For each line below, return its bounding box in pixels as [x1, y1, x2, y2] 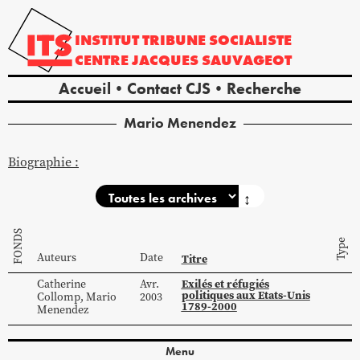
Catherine [37, 276, 86, 292]
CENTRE [75, 50, 133, 69]
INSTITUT [75, 31, 143, 50]
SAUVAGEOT [202, 50, 292, 69]
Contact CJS [127, 78, 211, 100]
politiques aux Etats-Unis [181, 286, 310, 303]
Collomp [37, 288, 80, 305]
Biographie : [8, 153, 79, 171]
